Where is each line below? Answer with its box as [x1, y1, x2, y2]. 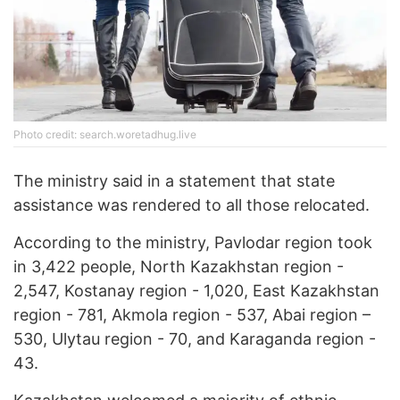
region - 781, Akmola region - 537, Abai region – [13, 305, 371, 325]
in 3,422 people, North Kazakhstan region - [13, 257, 344, 277]
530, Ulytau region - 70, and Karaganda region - [13, 329, 376, 349]
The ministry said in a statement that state [13, 171, 335, 191]
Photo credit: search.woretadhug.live [13, 128, 196, 142]
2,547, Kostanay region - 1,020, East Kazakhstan [13, 281, 379, 301]
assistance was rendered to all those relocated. [13, 196, 370, 215]
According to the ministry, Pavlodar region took [13, 233, 372, 253]
